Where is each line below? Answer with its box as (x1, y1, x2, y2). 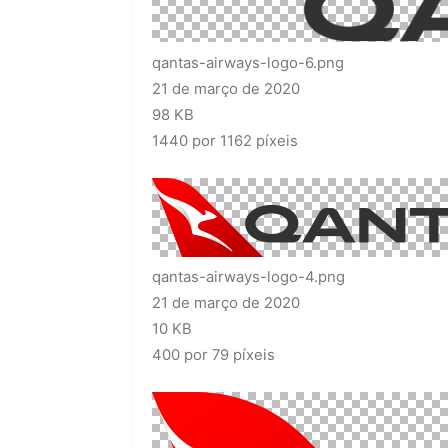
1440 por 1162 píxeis (152, 131, 298, 150)
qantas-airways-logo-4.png (152, 268, 345, 287)
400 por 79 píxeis (152, 346, 275, 365)
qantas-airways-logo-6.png (152, 53, 344, 72)
